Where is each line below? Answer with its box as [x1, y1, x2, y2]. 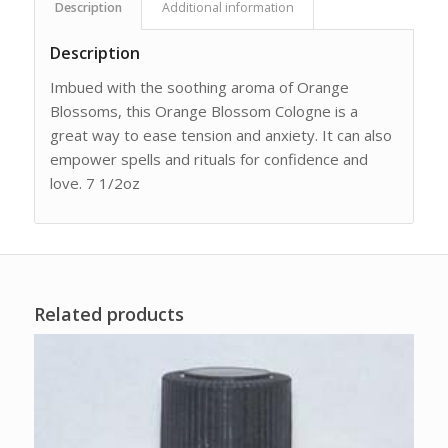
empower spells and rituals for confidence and [49, 149, 368, 170]
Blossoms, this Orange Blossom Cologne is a [49, 101, 358, 122]
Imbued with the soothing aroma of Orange [49, 77, 349, 98]
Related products [33, 301, 184, 326]
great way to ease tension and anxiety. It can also [49, 125, 392, 146]
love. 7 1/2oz [49, 173, 140, 194]
